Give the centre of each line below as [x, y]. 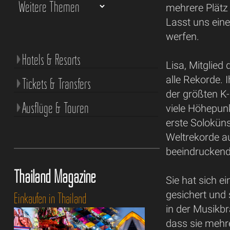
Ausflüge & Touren [55, 108]
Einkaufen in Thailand [50, 198]
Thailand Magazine [54, 176]
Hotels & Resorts [51, 59]
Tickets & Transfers [56, 83]
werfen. [183, 36]
